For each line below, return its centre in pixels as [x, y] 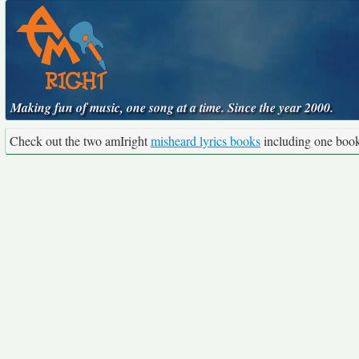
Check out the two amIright [80, 141]
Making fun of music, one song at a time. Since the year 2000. [172, 107]
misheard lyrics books [206, 141]
